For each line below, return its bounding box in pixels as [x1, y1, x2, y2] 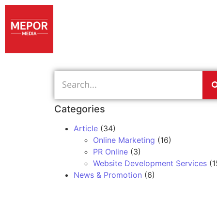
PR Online [93, 147, 128, 156]
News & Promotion [74, 170, 142, 180]
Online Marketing [93, 135, 155, 145]
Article [74, 124, 98, 133]
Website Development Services [93, 158, 207, 168]
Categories [54, 103, 105, 115]
